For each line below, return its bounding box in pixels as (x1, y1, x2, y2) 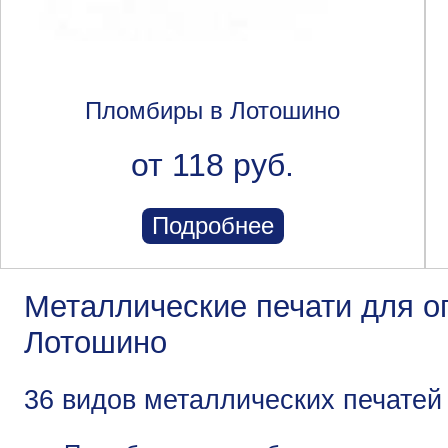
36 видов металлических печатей (24, 384, 442, 416)
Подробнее (151, 211, 274, 239)
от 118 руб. (131, 146, 294, 183)
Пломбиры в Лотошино (85, 96, 340, 124)
